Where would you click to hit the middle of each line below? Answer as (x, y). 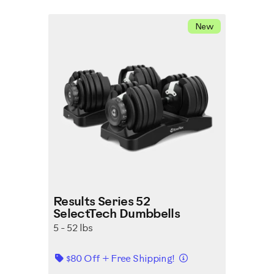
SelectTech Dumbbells (117, 214)
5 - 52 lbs (73, 228)
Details (202, 257)
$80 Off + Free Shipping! (121, 259)
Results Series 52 (102, 202)
